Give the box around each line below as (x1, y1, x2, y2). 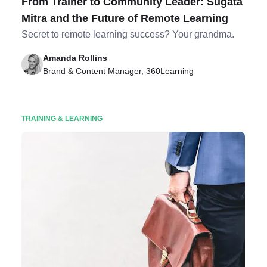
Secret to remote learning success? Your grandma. (21, 29, 235, 39)
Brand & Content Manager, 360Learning (43, 66, 194, 76)
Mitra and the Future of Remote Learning (21, 13, 229, 24)
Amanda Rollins (43, 53, 108, 63)
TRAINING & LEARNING (21, 114, 103, 123)
